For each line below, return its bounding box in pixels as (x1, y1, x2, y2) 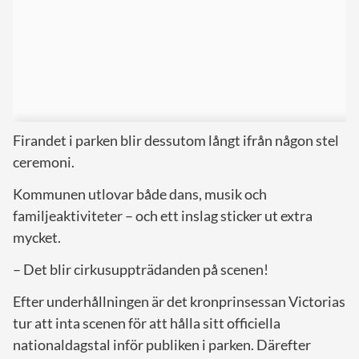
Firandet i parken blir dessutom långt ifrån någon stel (13, 131, 339, 149)
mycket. (13, 228, 61, 246)
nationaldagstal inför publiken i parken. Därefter (13, 335, 311, 353)
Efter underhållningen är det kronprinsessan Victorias (13, 292, 345, 310)
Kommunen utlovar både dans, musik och (13, 184, 267, 203)
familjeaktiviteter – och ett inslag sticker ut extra (13, 206, 313, 224)
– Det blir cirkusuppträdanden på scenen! (13, 260, 268, 278)
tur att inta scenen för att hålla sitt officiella (13, 313, 280, 332)
